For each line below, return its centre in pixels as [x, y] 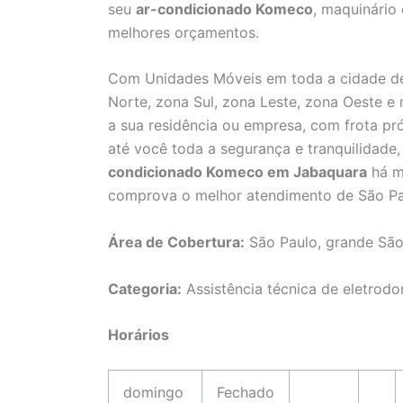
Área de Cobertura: [176, 242]
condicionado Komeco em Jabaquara [237, 172]
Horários [139, 335]
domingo [153, 392]
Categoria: [145, 288]
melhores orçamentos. [184, 32]
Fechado [246, 392]
